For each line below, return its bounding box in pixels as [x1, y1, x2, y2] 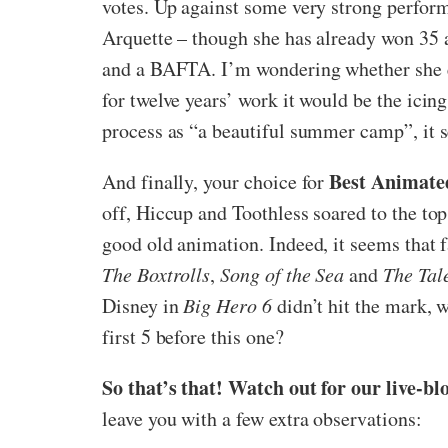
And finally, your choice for [102, 167, 330, 195]
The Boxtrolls [102, 260, 211, 287]
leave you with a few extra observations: [102, 404, 422, 432]
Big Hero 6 [183, 291, 272, 318]
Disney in [102, 291, 184, 319]
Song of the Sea [220, 260, 345, 287]
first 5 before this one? [102, 322, 284, 350]
